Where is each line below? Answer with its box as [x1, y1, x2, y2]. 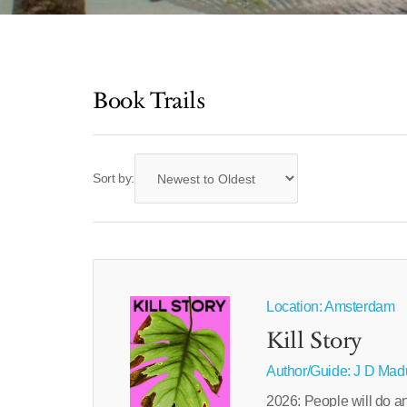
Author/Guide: [265, 363, 354, 379]
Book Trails [93, 85, 205, 118]
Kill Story [265, 325, 362, 358]
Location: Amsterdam [265, 299, 395, 314]
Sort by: [93, 171, 134, 185]
